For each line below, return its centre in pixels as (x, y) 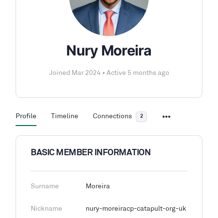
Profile (26, 117)
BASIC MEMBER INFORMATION (91, 153)
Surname (45, 187)
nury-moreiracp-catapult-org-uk (136, 209)
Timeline (65, 117)
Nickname (46, 209)
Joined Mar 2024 (75, 73)
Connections (112, 117)
